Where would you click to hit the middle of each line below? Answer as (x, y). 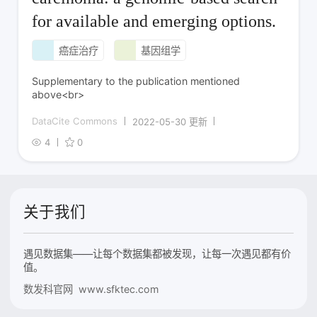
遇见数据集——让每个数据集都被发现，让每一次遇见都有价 (157, 253)
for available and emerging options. (154, 21)
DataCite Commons (75, 121)
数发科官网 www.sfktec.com (91, 289)
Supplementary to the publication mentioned (136, 81)
